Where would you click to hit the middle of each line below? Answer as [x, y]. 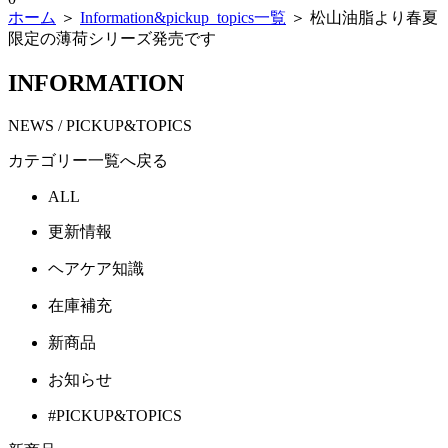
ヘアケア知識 [96, 268]
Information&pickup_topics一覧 [183, 17]
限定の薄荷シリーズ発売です [112, 38]
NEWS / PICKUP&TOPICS [100, 125]
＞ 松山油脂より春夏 [362, 17]
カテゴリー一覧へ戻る [88, 160]
